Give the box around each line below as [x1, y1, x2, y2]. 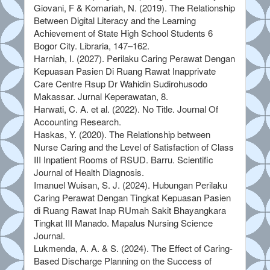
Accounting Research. [34, 115, 121, 128]
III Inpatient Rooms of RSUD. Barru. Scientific [34, 152, 213, 166]
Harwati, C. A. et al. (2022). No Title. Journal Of [34, 102, 218, 115]
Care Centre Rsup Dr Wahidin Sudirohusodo [34, 77, 207, 90]
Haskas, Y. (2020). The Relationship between [34, 127, 210, 140]
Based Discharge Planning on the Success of [34, 254, 212, 267]
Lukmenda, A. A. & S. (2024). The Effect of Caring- [34, 241, 233, 254]
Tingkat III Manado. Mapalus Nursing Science [34, 216, 213, 229]
